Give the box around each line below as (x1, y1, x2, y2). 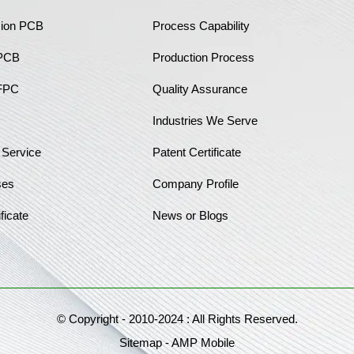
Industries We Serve (152, 113, 258, 127)
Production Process (152, 50, 254, 64)
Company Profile (152, 176, 239, 190)
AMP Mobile (171, 335, 235, 349)
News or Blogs (152, 208, 228, 222)
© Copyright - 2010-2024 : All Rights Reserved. (56, 311, 298, 326)
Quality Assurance (152, 81, 247, 96)
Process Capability (152, 18, 250, 32)
